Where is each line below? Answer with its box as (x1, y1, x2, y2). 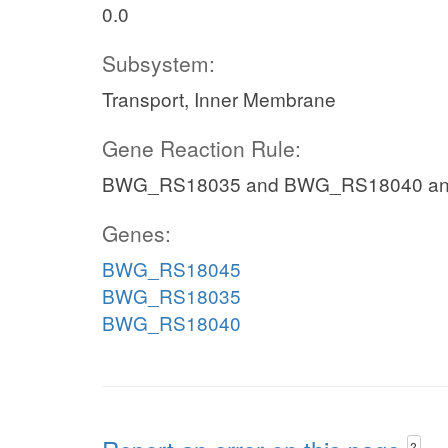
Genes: (102, 218, 171, 248)
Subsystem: (102, 48, 215, 78)
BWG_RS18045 (102, 255, 241, 282)
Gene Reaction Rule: (102, 133, 301, 163)
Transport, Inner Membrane (102, 85, 336, 112)
